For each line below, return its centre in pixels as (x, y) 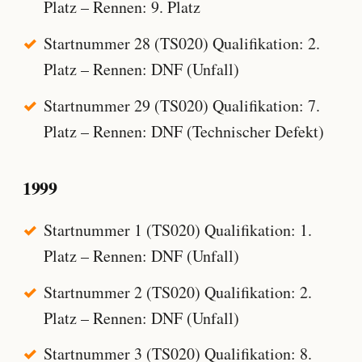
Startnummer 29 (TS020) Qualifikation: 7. (181, 105)
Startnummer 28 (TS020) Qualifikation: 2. (181, 43)
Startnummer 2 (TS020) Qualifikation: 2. (177, 292)
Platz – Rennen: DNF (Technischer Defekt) (183, 131)
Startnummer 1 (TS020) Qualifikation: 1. (177, 229)
